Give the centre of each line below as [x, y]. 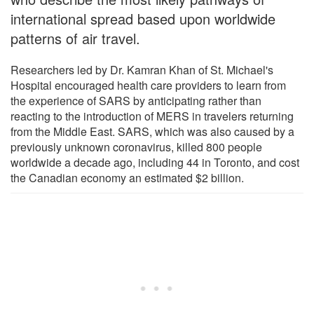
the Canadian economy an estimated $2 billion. [127, 177]
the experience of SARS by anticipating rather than [136, 100]
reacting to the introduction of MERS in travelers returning [152, 116]
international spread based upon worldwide [143, 18]
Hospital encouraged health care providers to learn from [148, 85]
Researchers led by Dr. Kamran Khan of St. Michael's [142, 69]
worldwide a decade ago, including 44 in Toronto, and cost [155, 162]
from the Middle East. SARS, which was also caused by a [152, 131]
